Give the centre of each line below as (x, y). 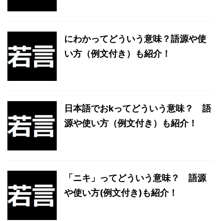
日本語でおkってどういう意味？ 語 (138, 108)
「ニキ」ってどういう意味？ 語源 (135, 178)
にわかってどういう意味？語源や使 (135, 39)
